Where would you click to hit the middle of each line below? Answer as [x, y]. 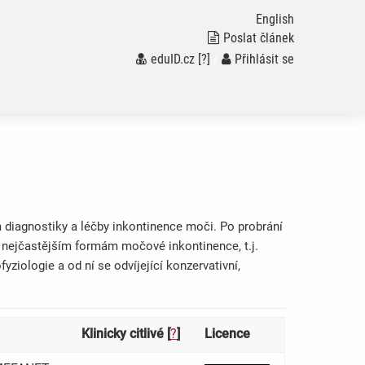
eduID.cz [172, 59]
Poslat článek [258, 38]
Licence [227, 334]
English [275, 19]
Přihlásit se [264, 59]
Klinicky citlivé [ [126, 334]
